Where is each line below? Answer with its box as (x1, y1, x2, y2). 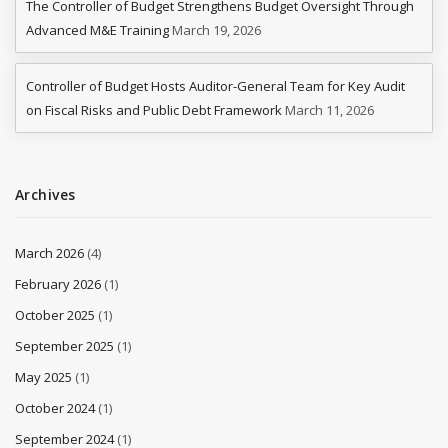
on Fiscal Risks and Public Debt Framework (26, 101, 282, 119)
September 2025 (15, 337, 114, 355)
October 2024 (15, 399, 95, 417)
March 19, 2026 (172, 21, 261, 39)
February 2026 (15, 275, 101, 293)
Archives (15, 185, 76, 204)
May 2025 (15, 368, 72, 386)
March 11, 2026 (285, 101, 374, 119)
